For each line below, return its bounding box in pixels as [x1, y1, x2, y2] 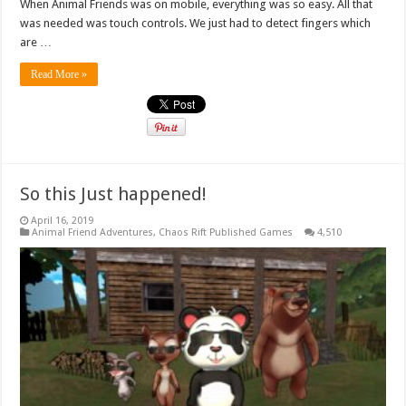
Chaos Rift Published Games [159, 227, 294, 239]
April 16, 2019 [31, 215, 94, 227]
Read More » [31, 68, 88, 82]
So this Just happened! [20, 183, 208, 206]
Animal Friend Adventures [32, 227, 154, 239]
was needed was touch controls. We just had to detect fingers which [20, 16, 372, 31]
